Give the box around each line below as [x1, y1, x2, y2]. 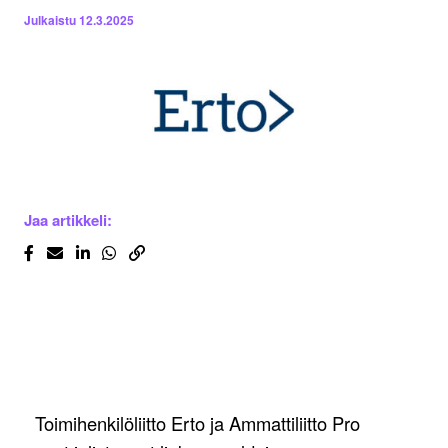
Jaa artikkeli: [24, 209, 112, 232]
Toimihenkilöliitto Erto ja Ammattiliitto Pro [35, 410, 360, 437]
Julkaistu [24, 11, 76, 30]
